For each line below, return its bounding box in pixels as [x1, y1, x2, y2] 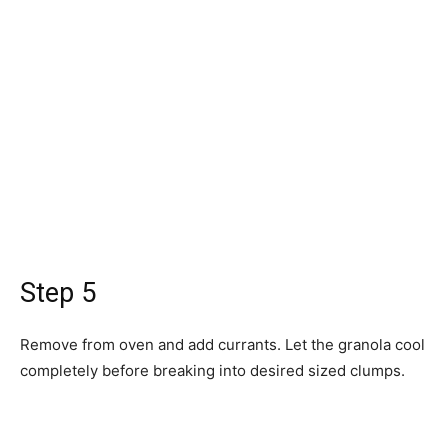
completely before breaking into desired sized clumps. [20, 361, 405, 380]
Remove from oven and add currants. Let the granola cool [20, 335, 425, 354]
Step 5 [20, 277, 96, 309]
